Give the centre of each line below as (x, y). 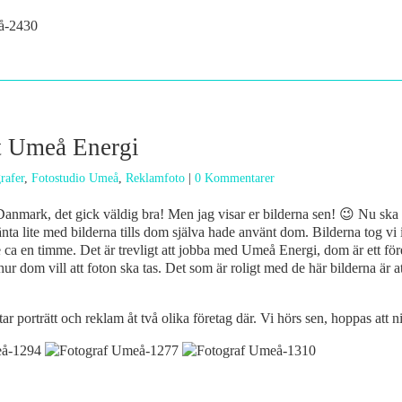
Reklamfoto (155, 178)
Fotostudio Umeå (75, 178)
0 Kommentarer (235, 178)
